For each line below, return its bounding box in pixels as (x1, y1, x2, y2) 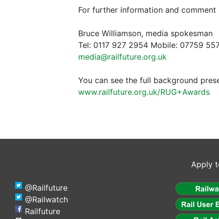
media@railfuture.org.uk (78, 52, 167, 62)
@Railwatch (25, 195, 68, 205)
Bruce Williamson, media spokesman (78, 28, 213, 39)
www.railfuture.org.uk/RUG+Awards (78, 87, 210, 97)
